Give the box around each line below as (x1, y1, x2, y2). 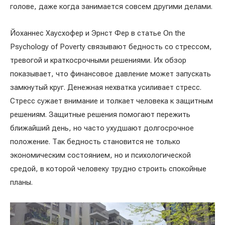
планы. (10, 177, 33, 187)
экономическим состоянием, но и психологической (10, 150, 191, 160)
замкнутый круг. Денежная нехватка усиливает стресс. (10, 82, 201, 92)
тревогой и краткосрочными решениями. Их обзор (10, 55, 186, 65)
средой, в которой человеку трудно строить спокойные (10, 164, 206, 173)
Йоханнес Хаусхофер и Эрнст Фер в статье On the (10, 28, 185, 38)
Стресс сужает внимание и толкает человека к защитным (10, 96, 213, 105)
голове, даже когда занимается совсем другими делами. (10, 2, 212, 11)
